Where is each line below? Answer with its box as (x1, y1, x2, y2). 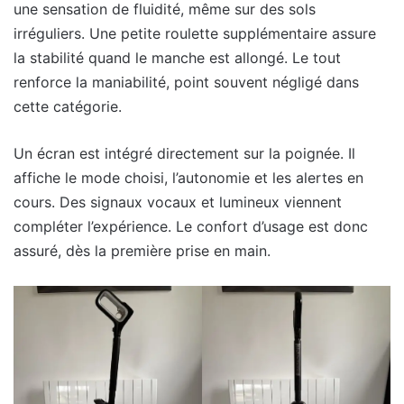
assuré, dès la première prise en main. (14, 241, 271, 260)
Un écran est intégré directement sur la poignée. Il (14, 143, 355, 162)
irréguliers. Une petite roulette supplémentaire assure (14, 23, 376, 42)
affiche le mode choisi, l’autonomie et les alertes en (14, 168, 363, 187)
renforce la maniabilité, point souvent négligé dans (14, 72, 359, 91)
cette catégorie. (14, 96, 122, 115)
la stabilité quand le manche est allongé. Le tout (14, 48, 341, 67)
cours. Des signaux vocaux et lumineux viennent (14, 192, 342, 211)
